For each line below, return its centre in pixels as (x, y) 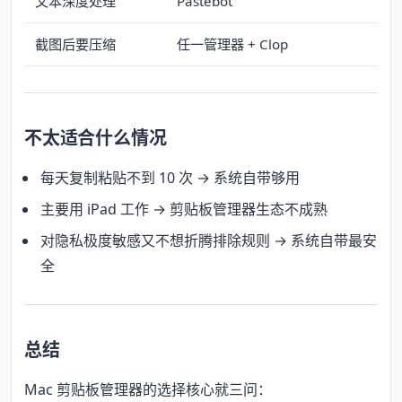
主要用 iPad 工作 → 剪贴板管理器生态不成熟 (184, 209)
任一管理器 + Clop (232, 44)
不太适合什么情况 (96, 138)
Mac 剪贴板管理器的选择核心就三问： (148, 389)
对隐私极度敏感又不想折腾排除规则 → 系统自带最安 (209, 240)
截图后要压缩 (75, 44)
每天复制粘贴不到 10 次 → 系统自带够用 (170, 178)
